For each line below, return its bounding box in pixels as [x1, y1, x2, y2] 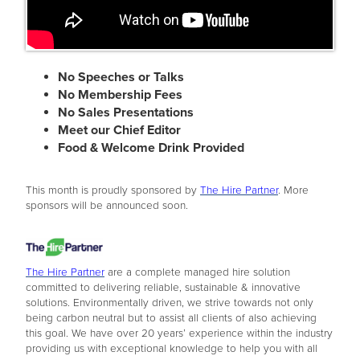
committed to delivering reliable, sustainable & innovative [26, 281, 301, 295]
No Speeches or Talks [58, 69, 184, 86]
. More [278, 184, 309, 198]
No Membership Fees [58, 87, 182, 104]
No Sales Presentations [58, 104, 194, 121]
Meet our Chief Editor [58, 122, 181, 139]
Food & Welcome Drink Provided [58, 140, 244, 157]
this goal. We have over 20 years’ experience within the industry [26, 327, 333, 341]
